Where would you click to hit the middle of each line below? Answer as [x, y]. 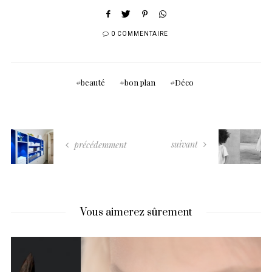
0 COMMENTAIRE [140, 34]
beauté [93, 82]
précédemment [99, 144]
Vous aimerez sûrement [136, 212]
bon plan [140, 82]
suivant [186, 144]
